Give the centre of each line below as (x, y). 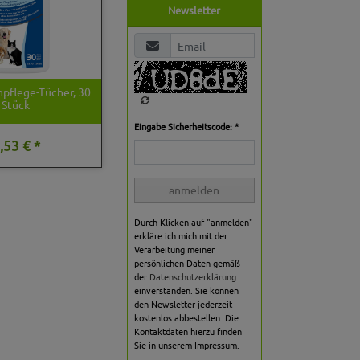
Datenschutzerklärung (192, 277)
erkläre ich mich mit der (180, 236)
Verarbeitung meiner (174, 250)
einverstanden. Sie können (186, 290)
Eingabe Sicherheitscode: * (186, 127)
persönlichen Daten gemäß (187, 263)
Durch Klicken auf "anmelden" (193, 222)
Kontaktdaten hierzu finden (188, 331)
